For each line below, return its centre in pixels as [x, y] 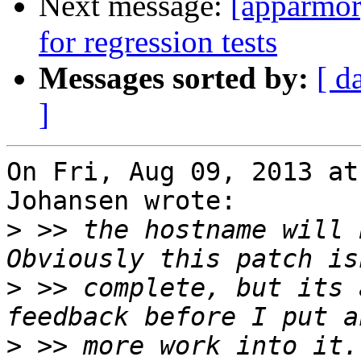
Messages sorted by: [174, 78]
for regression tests [158, 42]
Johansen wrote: [121, 201]
